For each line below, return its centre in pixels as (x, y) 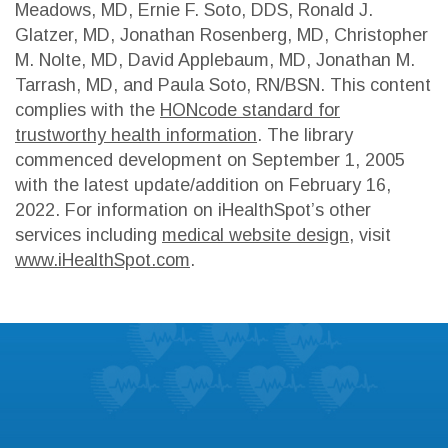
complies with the (87, 109)
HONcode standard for (250, 109)
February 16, (340, 184)
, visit (370, 234)
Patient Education (226, 375)
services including (88, 234)
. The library (305, 134)
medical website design (255, 234)
